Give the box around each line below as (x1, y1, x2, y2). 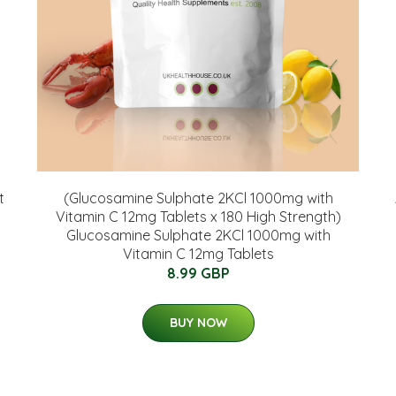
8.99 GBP (166, 264, 230, 282)
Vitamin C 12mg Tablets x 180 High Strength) (55, 208, 341, 225)
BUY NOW (169, 315, 227, 331)
